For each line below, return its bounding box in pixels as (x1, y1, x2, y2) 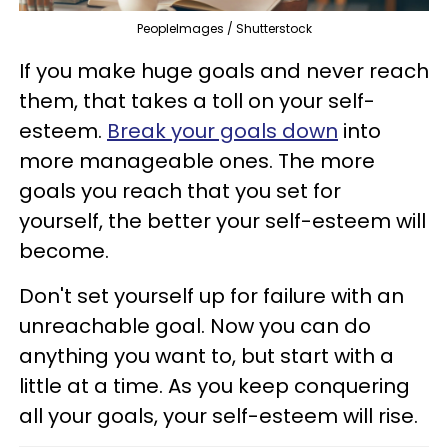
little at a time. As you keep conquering (19, 372, 410, 401)
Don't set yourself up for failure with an (19, 282, 404, 311)
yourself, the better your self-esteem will (19, 207, 426, 236)
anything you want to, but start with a (19, 342, 394, 371)
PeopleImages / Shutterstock (136, 20, 312, 38)
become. (19, 237, 109, 266)
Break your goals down (107, 117, 338, 146)
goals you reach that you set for (19, 177, 341, 206)
